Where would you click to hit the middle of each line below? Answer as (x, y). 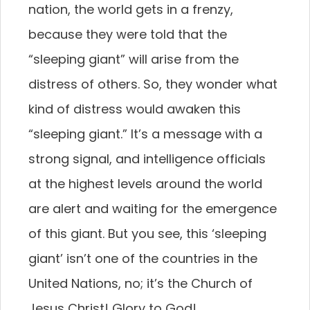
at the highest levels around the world (145, 184)
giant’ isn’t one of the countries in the (143, 258)
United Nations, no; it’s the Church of (140, 283)
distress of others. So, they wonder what (153, 84)
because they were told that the (128, 34)
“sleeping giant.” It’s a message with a (145, 134)
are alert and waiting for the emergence (153, 209)
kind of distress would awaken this (135, 109)
